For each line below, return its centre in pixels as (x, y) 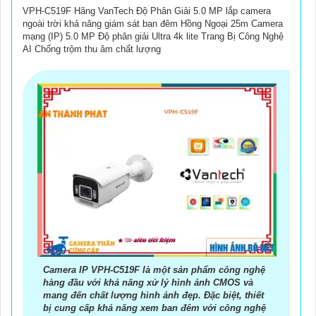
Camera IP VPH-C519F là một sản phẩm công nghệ (154, 270)
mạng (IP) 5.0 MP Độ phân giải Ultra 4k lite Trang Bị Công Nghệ (153, 36)
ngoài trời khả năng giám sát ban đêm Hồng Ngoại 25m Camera (153, 23)
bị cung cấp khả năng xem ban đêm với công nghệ (154, 308)
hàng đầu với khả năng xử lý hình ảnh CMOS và (148, 283)
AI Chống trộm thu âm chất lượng (92, 49)
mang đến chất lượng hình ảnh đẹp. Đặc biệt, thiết (153, 296)
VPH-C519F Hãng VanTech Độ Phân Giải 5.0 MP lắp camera (147, 11)
